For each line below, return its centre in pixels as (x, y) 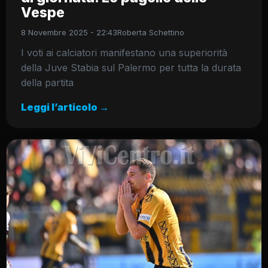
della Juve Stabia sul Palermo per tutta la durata (131, 68)
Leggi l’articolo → (65, 107)
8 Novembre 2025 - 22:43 (69, 33)
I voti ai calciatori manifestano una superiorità (124, 53)
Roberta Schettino (151, 33)
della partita (47, 83)
